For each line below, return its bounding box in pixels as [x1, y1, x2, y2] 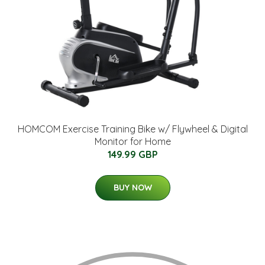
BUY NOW [113, 182, 152, 193]
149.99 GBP [107, 148, 158, 160]
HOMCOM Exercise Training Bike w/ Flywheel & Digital [17, 122, 248, 135]
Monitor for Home [94, 135, 171, 147]
